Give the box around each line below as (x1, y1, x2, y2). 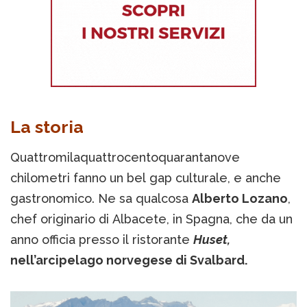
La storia (10, 116, 84, 138)
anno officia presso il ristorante (10, 232, 193, 247)
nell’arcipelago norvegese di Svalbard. (10, 253, 247, 268)
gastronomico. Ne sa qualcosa (10, 191, 192, 206)
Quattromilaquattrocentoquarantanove (10, 150, 240, 165)
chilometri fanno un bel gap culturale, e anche (10, 171, 281, 186)
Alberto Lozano (192, 191, 288, 206)
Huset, (193, 232, 230, 247)
